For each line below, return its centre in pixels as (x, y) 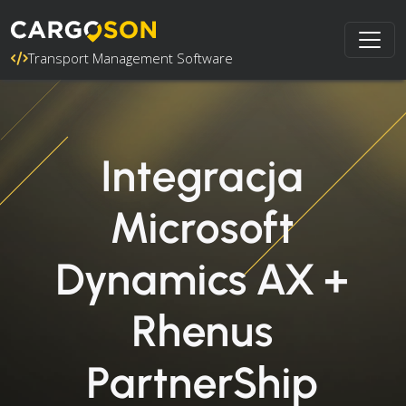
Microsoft (203, 227)
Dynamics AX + (203, 279)
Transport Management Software (130, 58)
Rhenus (203, 331)
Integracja (203, 176)
